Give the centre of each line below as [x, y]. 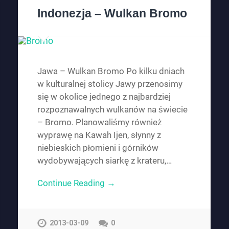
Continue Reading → [76, 183]
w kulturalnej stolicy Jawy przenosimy [110, 84]
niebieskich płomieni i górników [98, 147]
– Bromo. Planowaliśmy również [99, 122]
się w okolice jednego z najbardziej [104, 96]
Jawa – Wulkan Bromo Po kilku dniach [111, 71]
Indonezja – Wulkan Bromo [112, 13]
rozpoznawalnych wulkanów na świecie [112, 109]
